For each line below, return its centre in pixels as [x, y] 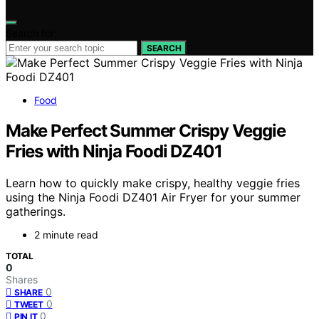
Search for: [31, 33]
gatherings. [36, 211]
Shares [22, 279]
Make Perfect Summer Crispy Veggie [146, 130]
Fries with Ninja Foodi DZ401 [114, 151]
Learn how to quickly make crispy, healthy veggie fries [153, 183]
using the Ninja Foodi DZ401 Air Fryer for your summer [153, 197]
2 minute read [66, 234]
